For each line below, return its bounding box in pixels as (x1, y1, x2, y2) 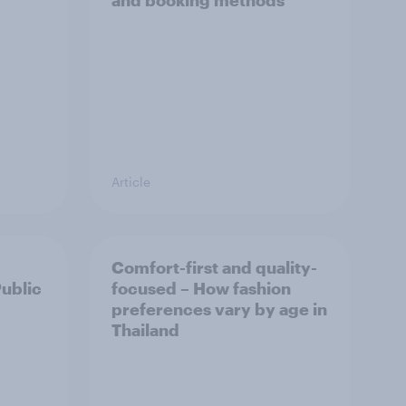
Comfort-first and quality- (111, 257, 317, 277)
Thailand (111, 320, 179, 340)
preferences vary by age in (111, 299, 327, 319)
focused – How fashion (111, 278, 291, 298)
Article (111, 174, 150, 189)
